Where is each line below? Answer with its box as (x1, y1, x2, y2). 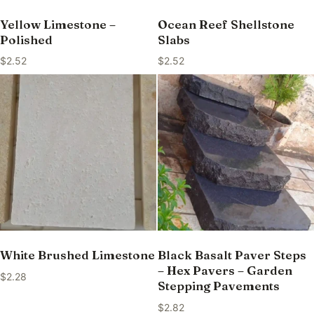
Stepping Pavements (157, 278, 280, 294)
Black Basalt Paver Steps (157, 247, 306, 263)
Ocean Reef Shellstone (157, 16, 294, 32)
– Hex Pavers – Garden (157, 263, 292, 278)
